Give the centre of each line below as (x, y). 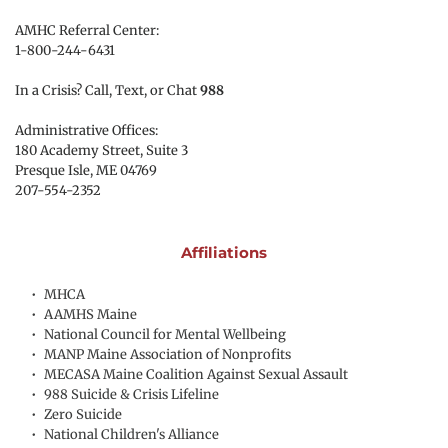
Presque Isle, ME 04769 (87, 171)
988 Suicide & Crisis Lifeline (131, 395)
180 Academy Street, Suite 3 (101, 151)
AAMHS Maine (90, 315)
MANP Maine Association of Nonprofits (167, 355)
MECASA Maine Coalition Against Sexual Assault (196, 375)
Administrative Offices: (86, 131)
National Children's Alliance (131, 435)
